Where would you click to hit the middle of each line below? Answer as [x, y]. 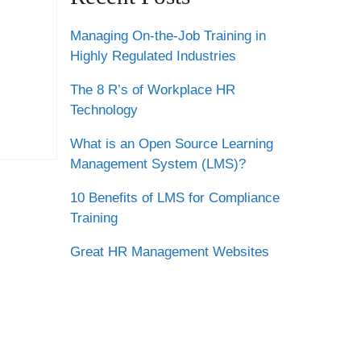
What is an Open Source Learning [171, 144]
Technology [104, 110]
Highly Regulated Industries [153, 56]
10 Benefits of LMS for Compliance [174, 198]
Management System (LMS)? [158, 164]
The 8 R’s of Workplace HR [152, 90]
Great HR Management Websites [169, 252]
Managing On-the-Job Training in [168, 36]
